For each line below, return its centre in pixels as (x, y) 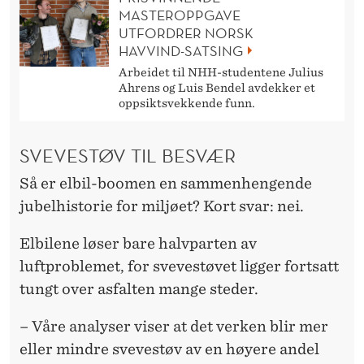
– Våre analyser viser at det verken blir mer (174, 327)
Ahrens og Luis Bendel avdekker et (217, 88)
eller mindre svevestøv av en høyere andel (169, 349)
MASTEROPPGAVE (180, 15)
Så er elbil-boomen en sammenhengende (166, 184)
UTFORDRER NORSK (186, 33)
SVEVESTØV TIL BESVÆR (128, 156)
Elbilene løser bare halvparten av (138, 244)
